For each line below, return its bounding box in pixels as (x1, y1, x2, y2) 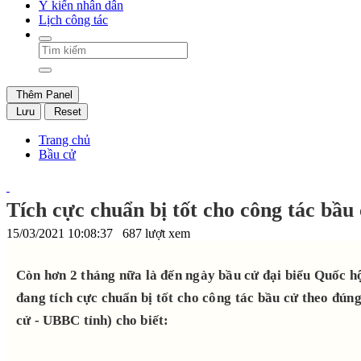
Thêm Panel (13, 88, 73, 101)
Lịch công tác (39, 12, 108, 27)
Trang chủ (39, 132, 90, 147)
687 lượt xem (122, 226, 190, 240)
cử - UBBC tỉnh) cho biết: (16, 312, 169, 328)
